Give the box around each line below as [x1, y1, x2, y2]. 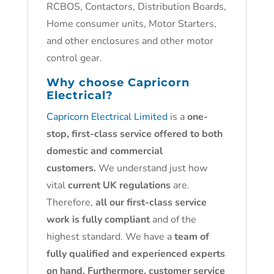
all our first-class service [95, 196, 207, 209]
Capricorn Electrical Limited [46, 110, 168, 124]
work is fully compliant [46, 213, 150, 226]
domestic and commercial [46, 144, 163, 158]
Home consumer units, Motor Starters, [46, 17, 217, 31]
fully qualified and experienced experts [46, 247, 225, 261]
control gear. [46, 51, 102, 65]
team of [174, 230, 209, 243]
